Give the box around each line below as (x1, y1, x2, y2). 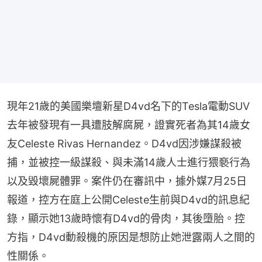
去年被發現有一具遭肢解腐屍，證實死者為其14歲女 (7, 119, 250, 132)
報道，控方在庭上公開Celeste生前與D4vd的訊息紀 (7, 194, 250, 206)
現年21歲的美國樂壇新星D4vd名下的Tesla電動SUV (7, 100, 250, 113)
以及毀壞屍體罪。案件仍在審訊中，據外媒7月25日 (7, 175, 247, 188)
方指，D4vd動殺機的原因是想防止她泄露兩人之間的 (7, 231, 255, 244)
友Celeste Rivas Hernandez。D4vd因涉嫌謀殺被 (7, 137, 242, 150)
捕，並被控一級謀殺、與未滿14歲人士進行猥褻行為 (7, 156, 250, 169)
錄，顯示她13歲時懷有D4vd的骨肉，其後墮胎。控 (7, 212, 245, 225)
